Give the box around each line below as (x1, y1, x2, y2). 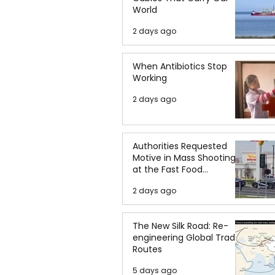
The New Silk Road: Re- (133, 220, 228, 232)
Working (133, 72, 167, 84)
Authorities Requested (133, 140, 227, 152)
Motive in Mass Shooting (133, 152, 236, 164)
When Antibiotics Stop (133, 60, 227, 72)
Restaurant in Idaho (133, 175, 216, 187)
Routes (133, 243, 162, 255)
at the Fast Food (133, 163, 203, 176)
